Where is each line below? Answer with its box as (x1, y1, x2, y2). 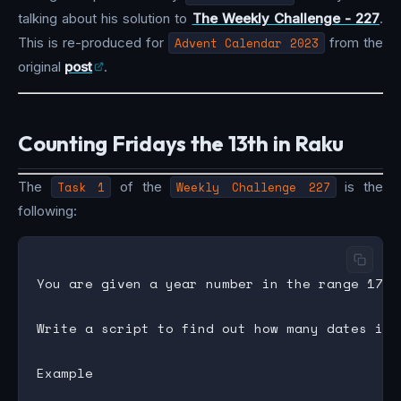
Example (37, 363, 93, 383)
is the (336, 178, 384, 196)
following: (18, 202, 77, 220)
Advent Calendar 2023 (174, 34, 320, 53)
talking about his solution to (18, 10, 192, 28)
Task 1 (56, 178, 106, 197)
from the (325, 34, 383, 52)
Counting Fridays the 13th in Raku (18, 129, 345, 157)
